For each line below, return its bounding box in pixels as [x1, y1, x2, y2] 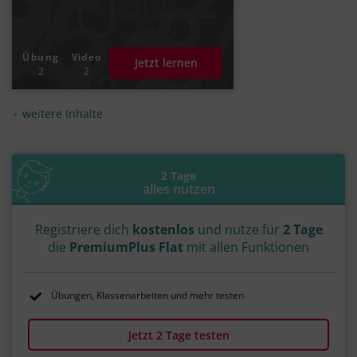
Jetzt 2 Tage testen [127, 327, 229, 343]
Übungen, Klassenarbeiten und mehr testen [50, 288, 244, 303]
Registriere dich [34, 221, 132, 239]
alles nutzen [142, 180, 215, 198]
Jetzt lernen [134, 55, 198, 71]
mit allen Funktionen [183, 238, 309, 257]
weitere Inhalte [19, 106, 103, 122]
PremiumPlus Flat [69, 238, 183, 257]
